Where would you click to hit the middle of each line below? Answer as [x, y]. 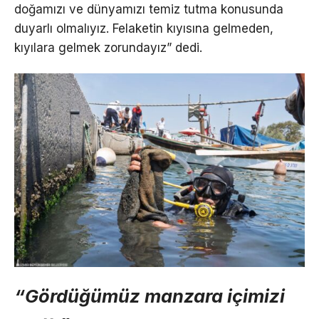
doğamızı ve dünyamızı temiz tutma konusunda [149, 9]
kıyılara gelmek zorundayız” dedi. [108, 47]
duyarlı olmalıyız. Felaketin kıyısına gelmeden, [144, 28]
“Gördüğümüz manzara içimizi [150, 296]
